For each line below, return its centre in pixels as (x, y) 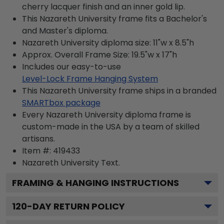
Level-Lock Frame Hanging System (90, 78)
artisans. (38, 138)
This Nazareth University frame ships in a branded (119, 90)
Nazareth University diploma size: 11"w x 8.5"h (108, 42)
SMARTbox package (61, 102)
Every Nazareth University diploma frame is (106, 114)
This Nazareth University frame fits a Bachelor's (114, 18)
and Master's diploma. (65, 30)
